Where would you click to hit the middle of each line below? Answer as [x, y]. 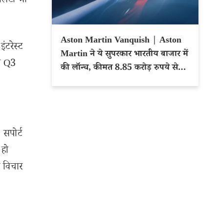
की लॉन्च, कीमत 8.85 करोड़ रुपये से [119, 68]
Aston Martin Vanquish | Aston [110, 41]
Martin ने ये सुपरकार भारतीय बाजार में [124, 55]
